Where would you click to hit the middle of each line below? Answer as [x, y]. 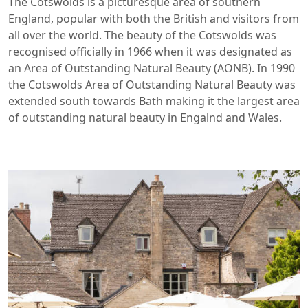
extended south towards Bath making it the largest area [154, 101]
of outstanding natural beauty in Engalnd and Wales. [145, 118]
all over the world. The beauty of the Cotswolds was [142, 35]
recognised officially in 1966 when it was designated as [150, 52]
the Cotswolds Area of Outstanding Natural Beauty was [152, 85]
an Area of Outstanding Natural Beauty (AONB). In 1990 [152, 68]
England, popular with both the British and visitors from [154, 19]
